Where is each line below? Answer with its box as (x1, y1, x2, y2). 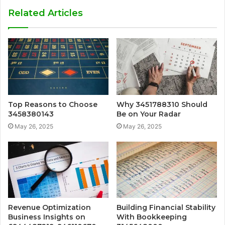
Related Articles (8, 7, 83, 19)
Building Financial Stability (117, 203, 215, 212)
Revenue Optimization (8, 203, 91, 212)
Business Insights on (8, 212, 85, 222)
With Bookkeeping (117, 212, 187, 222)
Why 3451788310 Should (117, 99, 207, 109)
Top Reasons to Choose (8, 99, 97, 109)
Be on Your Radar (117, 109, 181, 119)
